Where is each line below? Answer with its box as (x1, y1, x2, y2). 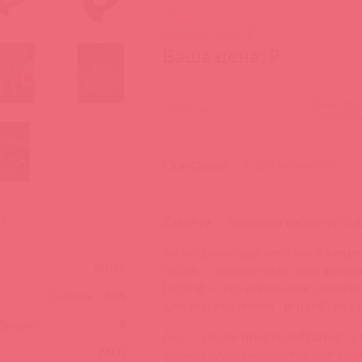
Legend (162, 280, 205, 296)
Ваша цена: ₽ (162, 44, 281, 68)
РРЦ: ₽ (162, 7, 203, 23)
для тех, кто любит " (162, 297, 284, 314)
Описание (162, 155, 229, 174)
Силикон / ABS (48, 289, 127, 304)
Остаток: (169, 103, 213, 117)
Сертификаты (244, 155, 337, 174)
